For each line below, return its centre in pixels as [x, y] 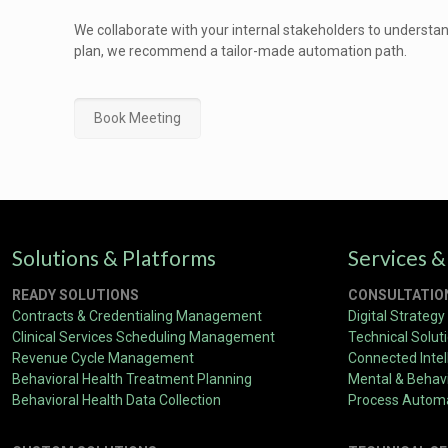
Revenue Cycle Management [103, 358]
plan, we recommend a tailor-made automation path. [240, 51]
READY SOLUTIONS [75, 295]
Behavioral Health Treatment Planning [132, 379]
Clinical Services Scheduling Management [143, 337]
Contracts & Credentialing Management [137, 316]
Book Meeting [137, 118]
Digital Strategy [396, 316]
